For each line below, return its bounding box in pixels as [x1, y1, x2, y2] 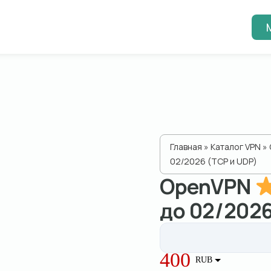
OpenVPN [160, 172, 255, 200]
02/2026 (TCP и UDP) [170, 155, 257, 167]
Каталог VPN [211, 141, 261, 152]
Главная [170, 141, 202, 152]
